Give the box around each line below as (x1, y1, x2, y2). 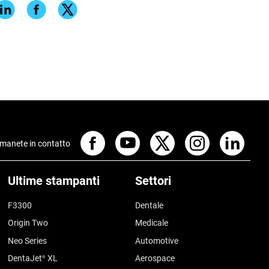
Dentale (135, 201, 164, 210)
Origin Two (8, 218, 49, 228)
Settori (135, 174, 172, 188)
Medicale (135, 218, 169, 228)
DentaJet (8, 253, 43, 263)
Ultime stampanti (8, 174, 100, 188)
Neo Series (8, 235, 47, 246)
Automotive (135, 235, 179, 246)
